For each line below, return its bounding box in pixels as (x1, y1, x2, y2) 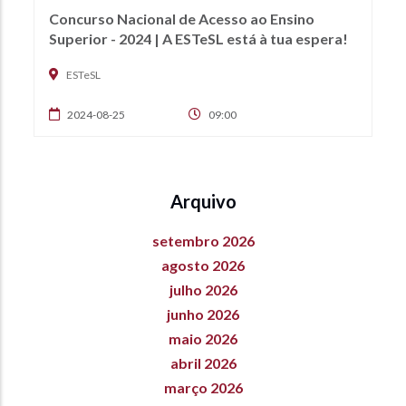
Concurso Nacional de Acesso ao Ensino (49, 9, 314, 27)
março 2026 (163, 378, 243, 396)
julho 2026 (169, 280, 237, 298)
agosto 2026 (161, 256, 245, 274)
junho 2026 (167, 304, 239, 323)
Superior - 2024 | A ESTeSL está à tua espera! (49, 29, 348, 47)
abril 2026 (169, 353, 237, 372)
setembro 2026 (151, 231, 255, 249)
